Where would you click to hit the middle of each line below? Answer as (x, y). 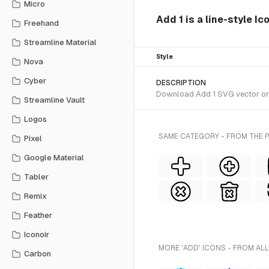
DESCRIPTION (181, 83)
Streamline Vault (54, 100)
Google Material (54, 158)
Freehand (41, 23)
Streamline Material (60, 42)
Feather (38, 215)
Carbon (38, 254)
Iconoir (37, 234)
